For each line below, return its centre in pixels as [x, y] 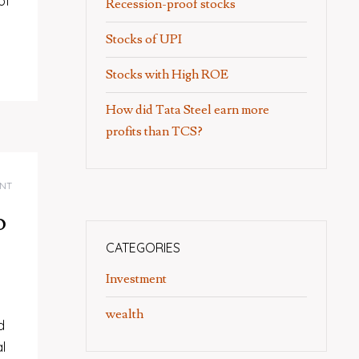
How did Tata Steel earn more [188, 110]
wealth [125, 314]
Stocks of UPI [145, 39]
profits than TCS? [154, 131]
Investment [136, 279]
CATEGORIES [143, 248]
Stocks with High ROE [168, 75]
